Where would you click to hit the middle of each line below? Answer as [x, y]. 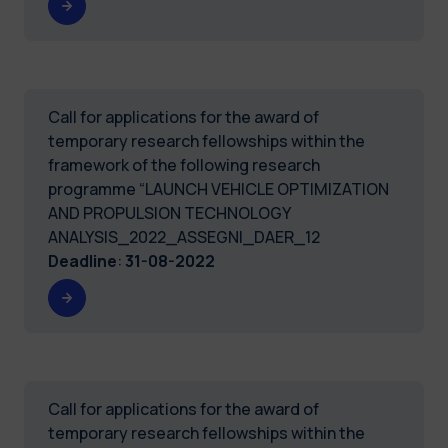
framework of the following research [184, 164]
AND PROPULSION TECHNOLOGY [169, 212]
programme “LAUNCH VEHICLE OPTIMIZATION [218, 188]
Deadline [82, 260]
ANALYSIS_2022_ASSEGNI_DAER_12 [184, 236]
